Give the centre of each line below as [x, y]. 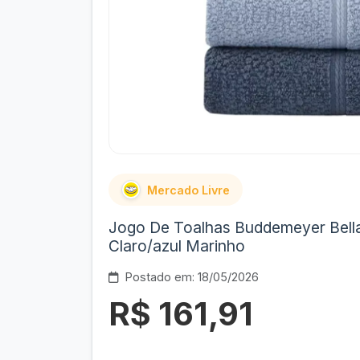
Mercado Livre [188, 190]
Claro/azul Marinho [177, 246]
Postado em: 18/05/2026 [192, 277]
